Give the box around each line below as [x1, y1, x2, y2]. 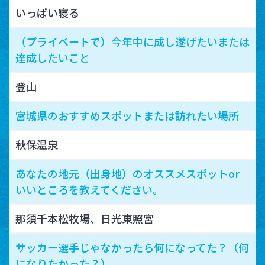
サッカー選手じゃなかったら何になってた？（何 [15, 239, 249, 255]
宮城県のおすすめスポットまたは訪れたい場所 [15, 107, 239, 123]
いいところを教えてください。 [15, 181, 163, 197]
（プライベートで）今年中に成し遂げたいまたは [15, 33, 250, 49]
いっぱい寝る [15, 4, 79, 20]
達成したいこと [15, 49, 90, 65]
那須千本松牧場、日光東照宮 [15, 210, 154, 226]
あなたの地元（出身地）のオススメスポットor [15, 165, 240, 181]
